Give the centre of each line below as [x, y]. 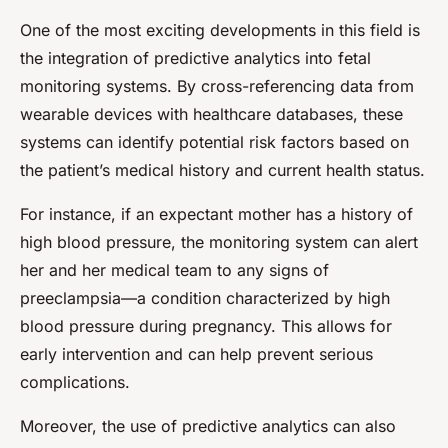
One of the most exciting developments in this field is [220, 30]
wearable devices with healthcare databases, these [211, 114]
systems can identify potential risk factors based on [214, 142]
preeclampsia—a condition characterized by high [205, 298]
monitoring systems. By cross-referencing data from [217, 86]
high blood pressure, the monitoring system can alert [219, 242]
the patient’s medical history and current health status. [222, 170]
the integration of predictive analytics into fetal [195, 58]
